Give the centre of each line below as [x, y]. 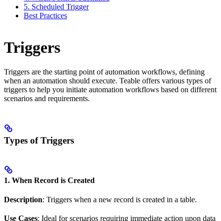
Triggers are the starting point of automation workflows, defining [104, 72]
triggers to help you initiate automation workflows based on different [110, 89]
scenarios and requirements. [47, 98]
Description [23, 200]
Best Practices [45, 15]
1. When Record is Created [49, 180]
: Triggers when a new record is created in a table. [120, 200]
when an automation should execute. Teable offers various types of [108, 80]
